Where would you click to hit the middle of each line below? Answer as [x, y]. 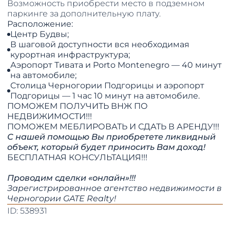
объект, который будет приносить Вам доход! [107, 147]
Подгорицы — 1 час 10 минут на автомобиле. [105, 96]
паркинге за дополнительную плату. [85, 14]
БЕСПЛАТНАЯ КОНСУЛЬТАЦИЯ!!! [78, 158]
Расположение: [41, 24]
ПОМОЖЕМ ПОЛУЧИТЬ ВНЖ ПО [78, 106]
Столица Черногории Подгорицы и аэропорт [108, 86]
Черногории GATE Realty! [62, 199]
